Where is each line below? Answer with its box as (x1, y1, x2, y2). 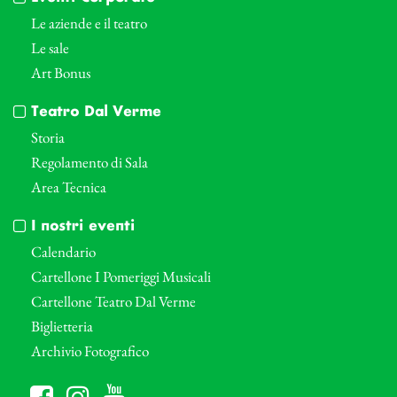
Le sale (31, 38, 69, 58)
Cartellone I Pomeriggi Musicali (31, 267, 211, 287)
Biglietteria (31, 316, 93, 337)
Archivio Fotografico (31, 341, 149, 362)
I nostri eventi (31, 217, 135, 237)
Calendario (31, 242, 96, 262)
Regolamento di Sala (31, 152, 148, 173)
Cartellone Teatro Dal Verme (31, 292, 196, 312)
